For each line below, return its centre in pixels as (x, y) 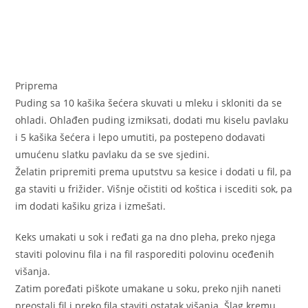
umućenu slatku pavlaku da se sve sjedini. (113, 155)
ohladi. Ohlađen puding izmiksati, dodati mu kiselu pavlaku (152, 120)
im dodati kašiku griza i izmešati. (91, 206)
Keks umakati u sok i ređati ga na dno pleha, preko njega (146, 237)
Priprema (37, 86)
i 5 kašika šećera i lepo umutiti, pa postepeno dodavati (141, 137)
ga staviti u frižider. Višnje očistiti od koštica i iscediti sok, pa (154, 189)
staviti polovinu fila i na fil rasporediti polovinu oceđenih (145, 254)
